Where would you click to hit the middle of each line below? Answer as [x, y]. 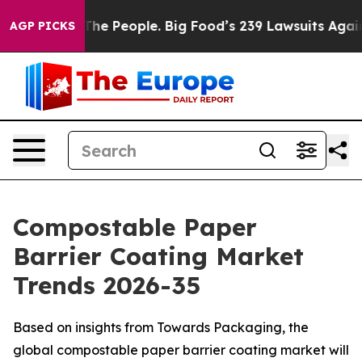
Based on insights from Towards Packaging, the [161, 327]
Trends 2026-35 [107, 285]
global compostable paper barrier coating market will [181, 350]
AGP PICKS [42, 26]
